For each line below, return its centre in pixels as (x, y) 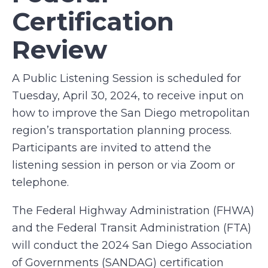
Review (60, 50)
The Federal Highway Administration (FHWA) (133, 211)
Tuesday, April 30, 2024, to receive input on (128, 96)
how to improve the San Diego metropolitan (131, 113)
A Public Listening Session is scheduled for (127, 78)
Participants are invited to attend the (112, 148)
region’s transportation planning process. (122, 130)
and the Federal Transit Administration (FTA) (132, 228)
